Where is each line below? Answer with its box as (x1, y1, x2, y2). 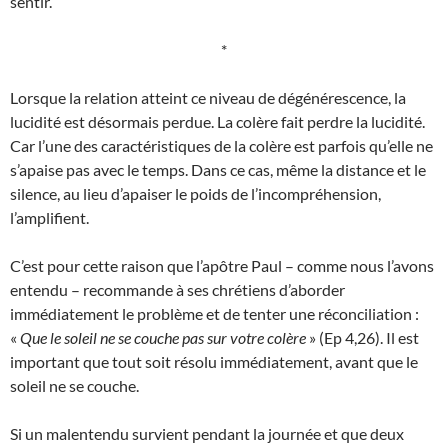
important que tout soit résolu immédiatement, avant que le (10, 352, 418, 372)
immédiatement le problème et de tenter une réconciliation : (10, 304, 419, 324)
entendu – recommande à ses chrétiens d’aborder (10, 280, 345, 300)
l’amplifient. (10, 208, 89, 228)
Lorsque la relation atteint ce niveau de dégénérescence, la (10, 88, 406, 108)
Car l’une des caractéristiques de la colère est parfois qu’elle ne (10, 136, 433, 156)
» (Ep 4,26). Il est (306, 328, 419, 348)
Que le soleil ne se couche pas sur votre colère (20, 328, 306, 348)
